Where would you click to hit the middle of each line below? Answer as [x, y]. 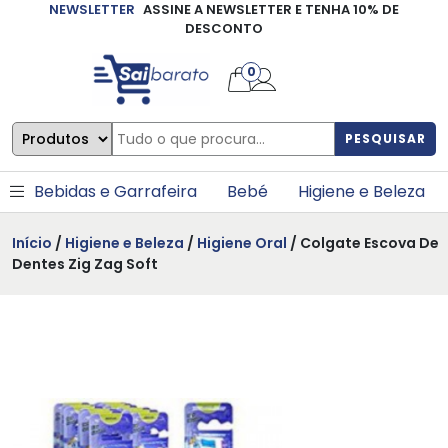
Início [32, 242]
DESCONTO [224, 28]
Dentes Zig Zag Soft [85, 263]
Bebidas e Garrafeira [115, 191]
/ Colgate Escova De [363, 242]
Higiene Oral [242, 242]
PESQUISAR [385, 138]
